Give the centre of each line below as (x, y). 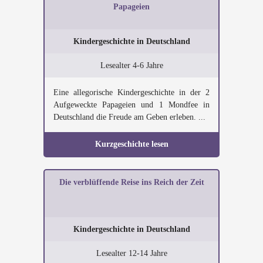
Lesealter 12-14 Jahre (131, 253)
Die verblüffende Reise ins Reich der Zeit (131, 182)
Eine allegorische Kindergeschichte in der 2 (131, 92)
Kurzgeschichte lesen (131, 144)
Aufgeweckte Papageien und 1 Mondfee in (131, 105)
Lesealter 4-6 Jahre (131, 65)
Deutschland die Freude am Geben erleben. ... (129, 117)
